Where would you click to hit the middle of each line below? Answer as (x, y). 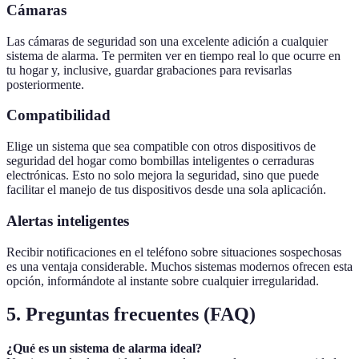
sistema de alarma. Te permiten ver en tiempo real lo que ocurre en (173, 55)
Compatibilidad (58, 115)
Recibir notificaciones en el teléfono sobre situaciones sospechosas (174, 252)
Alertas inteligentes (68, 220)
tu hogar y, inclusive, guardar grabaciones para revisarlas (149, 70)
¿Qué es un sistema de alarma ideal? (104, 349)
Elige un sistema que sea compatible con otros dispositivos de (161, 147)
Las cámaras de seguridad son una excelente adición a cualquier (167, 41)
